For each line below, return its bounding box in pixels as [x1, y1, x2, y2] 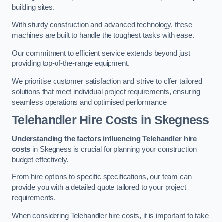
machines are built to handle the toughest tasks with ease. [12, 31, 194, 40]
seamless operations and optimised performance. [12, 98, 168, 106]
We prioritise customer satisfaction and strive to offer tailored [12, 77, 202, 85]
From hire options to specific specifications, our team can [12, 173, 192, 181]
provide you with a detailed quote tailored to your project [12, 183, 186, 192]
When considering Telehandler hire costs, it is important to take [12, 211, 209, 220]
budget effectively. [12, 155, 69, 164]
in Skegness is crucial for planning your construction [30, 145, 197, 153]
